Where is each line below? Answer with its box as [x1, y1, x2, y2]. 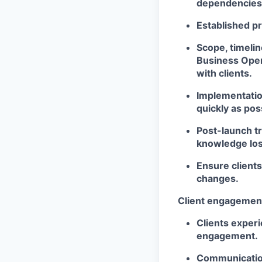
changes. [196, 172, 239, 184]
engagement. [196, 229, 258, 242]
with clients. [196, 67, 252, 79]
